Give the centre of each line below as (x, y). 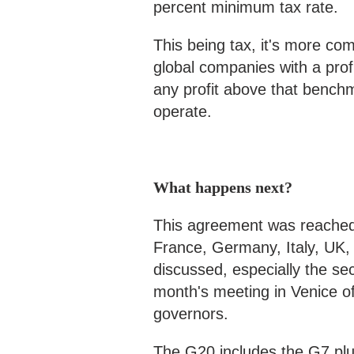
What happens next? (223, 187)
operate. (185, 111)
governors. (193, 314)
